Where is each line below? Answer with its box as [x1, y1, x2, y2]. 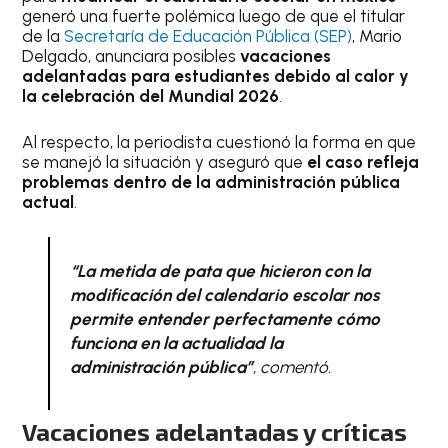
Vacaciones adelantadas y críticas [22, 416, 408, 446]
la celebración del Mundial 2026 [22, 86, 280, 106]
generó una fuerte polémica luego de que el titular [22, 6, 406, 26]
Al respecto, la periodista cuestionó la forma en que [22, 131, 417, 152]
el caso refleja [307, 151, 420, 172]
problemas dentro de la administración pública [22, 171, 401, 192]
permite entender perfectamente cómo [69, 309, 380, 329]
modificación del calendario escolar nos [69, 285, 379, 305]
